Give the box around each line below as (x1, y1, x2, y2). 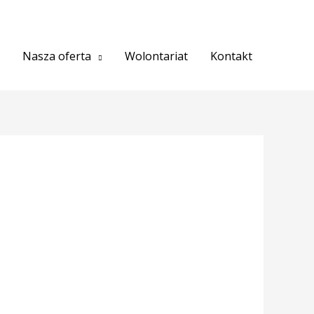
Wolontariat (125, 48, 188, 64)
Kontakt (210, 48, 252, 64)
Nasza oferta (22, 48, 91, 64)
